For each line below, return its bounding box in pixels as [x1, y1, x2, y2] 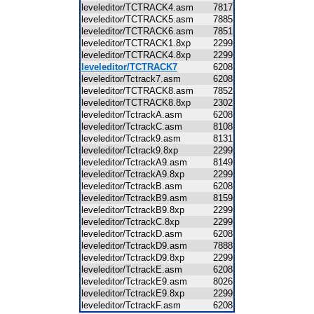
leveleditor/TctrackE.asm [81, 264, 191, 275]
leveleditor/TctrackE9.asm [81, 276, 196, 287]
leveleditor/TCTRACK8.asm [81, 86, 202, 96]
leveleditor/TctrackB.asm [81, 181, 191, 191]
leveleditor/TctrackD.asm [81, 228, 191, 239]
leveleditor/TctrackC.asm [81, 121, 191, 132]
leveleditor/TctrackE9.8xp [81, 288, 193, 299]
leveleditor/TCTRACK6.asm [81, 26, 202, 36]
